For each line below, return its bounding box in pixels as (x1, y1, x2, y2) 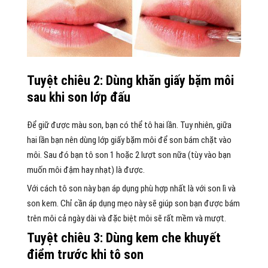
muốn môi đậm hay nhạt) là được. (26, 164, 145, 175)
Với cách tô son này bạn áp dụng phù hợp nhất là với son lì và (26, 182, 236, 194)
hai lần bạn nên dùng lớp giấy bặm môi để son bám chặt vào (26, 134, 232, 145)
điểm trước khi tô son (26, 246, 144, 262)
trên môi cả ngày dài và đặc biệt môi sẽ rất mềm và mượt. (26, 212, 226, 224)
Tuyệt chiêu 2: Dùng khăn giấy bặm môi (26, 72, 234, 88)
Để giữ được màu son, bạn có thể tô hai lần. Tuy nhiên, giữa (26, 119, 232, 130)
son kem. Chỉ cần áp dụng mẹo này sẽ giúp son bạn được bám (26, 197, 240, 209)
